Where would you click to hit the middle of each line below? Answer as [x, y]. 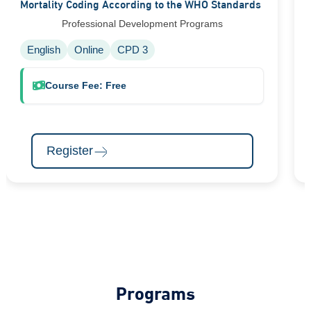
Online [89, 49]
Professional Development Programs [142, 23]
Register [69, 150]
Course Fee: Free [86, 85]
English [44, 49]
